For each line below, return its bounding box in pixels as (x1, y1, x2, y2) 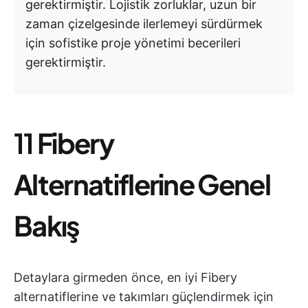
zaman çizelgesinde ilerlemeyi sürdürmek (25, 16, 263, 31)
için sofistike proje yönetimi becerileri (25, 36, 241, 50)
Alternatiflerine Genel (14, 166, 271, 201)
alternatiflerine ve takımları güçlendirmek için (14, 289, 274, 304)
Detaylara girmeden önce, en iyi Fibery (14, 270, 237, 285)
